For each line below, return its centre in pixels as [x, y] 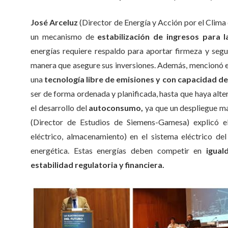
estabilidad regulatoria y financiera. [97, 165]
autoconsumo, [116, 108]
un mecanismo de [64, 36]
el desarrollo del [60, 108]
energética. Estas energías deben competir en [118, 150]
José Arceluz [54, 22]
